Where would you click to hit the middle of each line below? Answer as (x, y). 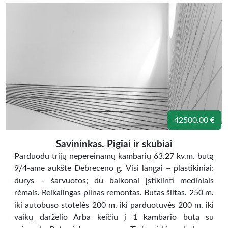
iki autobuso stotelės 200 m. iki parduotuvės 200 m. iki (114, 205)
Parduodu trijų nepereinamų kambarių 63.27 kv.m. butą (114, 156)
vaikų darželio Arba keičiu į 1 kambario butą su (114, 217)
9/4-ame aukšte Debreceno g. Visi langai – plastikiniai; (114, 168)
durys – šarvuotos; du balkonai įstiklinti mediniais (114, 181)
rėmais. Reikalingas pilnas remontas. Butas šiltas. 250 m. (114, 193)
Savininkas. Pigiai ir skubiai (114, 144)
